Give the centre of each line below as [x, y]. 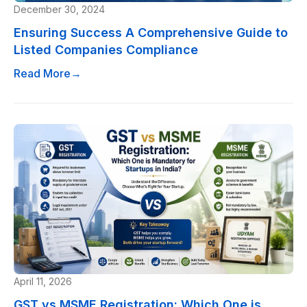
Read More [42, 73]
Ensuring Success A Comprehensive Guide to [151, 32]
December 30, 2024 [59, 9]
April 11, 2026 [43, 281]
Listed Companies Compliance [106, 49]
